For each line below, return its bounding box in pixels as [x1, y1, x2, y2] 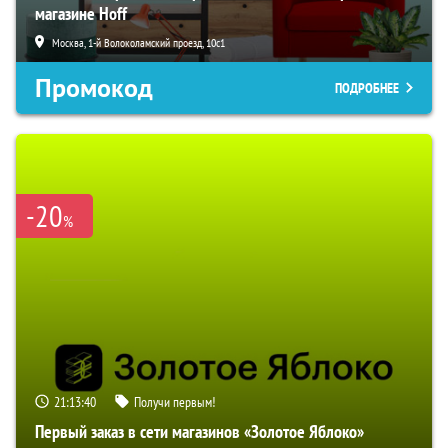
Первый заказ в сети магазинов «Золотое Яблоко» [35, 419, 364, 443]
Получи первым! [134, 392, 215, 411]
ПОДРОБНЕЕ [335, 78, 399, 97]
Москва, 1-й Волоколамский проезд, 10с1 [52, 34, 225, 50]
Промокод [35, 70, 153, 105]
